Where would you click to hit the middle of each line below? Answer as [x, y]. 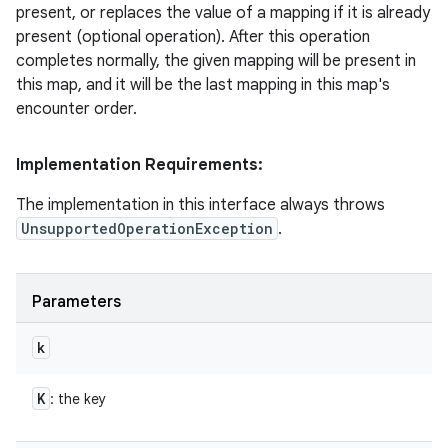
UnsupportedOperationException [147, 228]
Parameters [76, 302]
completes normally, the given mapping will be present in [216, 61]
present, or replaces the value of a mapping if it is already [223, 13]
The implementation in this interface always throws [200, 205]
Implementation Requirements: [139, 165]
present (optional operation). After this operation [193, 37]
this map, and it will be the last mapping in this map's [203, 85]
